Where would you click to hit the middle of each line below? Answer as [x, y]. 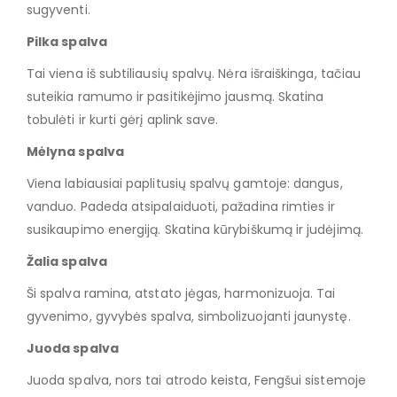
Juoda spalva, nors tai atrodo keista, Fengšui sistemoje [196, 381]
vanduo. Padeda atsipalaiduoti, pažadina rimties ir [181, 207]
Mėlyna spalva [75, 152]
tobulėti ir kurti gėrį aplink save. [123, 120]
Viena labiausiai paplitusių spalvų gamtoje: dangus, [185, 184]
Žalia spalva [67, 262]
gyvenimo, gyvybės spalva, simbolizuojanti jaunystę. [189, 317]
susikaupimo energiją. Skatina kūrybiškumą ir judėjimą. [195, 230]
